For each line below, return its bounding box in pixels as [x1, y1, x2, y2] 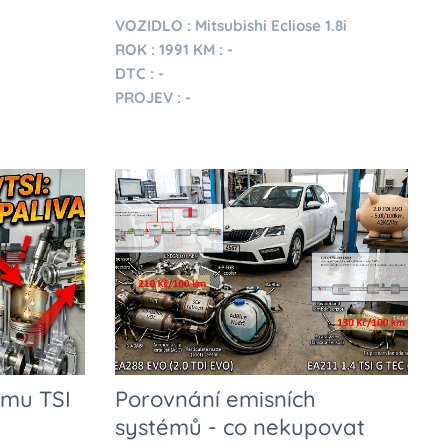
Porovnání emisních [114, 384, 316, 413]
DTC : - [114, 64, 164, 84]
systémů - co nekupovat [114, 412, 365, 441]
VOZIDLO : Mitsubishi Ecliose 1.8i [114, 16, 351, 36]
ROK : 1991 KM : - [114, 40, 233, 60]
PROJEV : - [114, 88, 191, 108]
